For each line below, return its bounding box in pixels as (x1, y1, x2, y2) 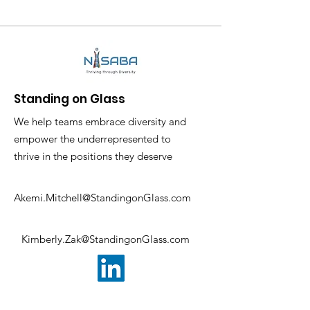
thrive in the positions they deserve (14, 149, 172, 163)
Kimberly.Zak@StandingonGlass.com (21, 232, 190, 246)
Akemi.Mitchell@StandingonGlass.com (14, 191, 191, 204)
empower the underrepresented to (14, 132, 171, 145)
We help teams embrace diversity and (14, 115, 186, 128)
